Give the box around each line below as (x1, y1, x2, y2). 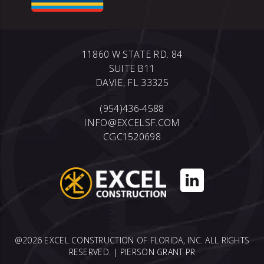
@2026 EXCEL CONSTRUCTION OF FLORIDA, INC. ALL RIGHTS (14, 235, 250, 246)
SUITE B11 (108, 62, 156, 75)
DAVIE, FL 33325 (95, 76, 169, 89)
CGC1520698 (103, 130, 161, 143)
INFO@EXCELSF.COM (84, 116, 180, 129)
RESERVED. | (68, 246, 120, 258)
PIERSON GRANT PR (120, 246, 196, 258)
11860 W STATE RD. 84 (81, 48, 183, 61)
